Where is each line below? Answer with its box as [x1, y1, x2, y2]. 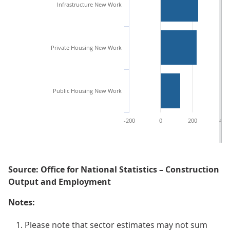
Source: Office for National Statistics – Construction [8, 164, 219, 175]
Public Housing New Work [53, 87, 122, 94]
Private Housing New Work [51, 44, 122, 51]
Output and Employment [8, 176, 111, 187]
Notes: [8, 197, 35, 208]
